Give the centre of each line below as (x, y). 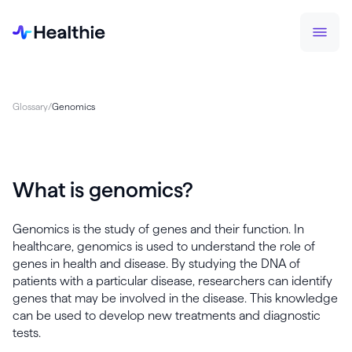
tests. (27, 333)
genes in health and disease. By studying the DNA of (156, 264)
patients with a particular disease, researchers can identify (172, 281)
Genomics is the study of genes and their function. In (158, 229)
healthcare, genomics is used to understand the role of (164, 246)
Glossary (30, 106)
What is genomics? (103, 189)
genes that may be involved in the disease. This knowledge (175, 298)
